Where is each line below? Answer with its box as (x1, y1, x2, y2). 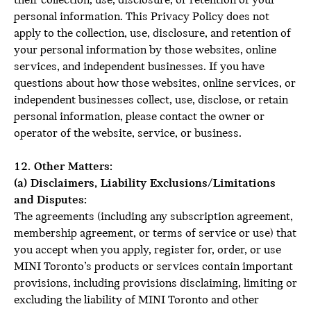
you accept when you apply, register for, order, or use (14, 244, 281, 257)
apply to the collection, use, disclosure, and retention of (14, 27, 291, 40)
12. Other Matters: (14, 160, 112, 174)
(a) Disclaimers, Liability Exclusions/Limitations (14, 177, 276, 190)
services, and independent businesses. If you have (14, 60, 264, 74)
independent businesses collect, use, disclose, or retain (14, 94, 288, 107)
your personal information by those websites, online (14, 44, 276, 57)
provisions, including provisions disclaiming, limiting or (14, 277, 297, 290)
